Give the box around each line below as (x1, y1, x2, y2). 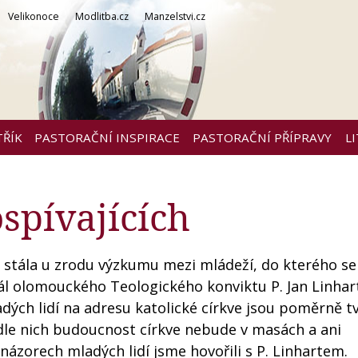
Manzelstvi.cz (145, 10, 205, 23)
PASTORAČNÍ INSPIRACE (34, 129, 180, 145)
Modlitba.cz (75, 10, 129, 23)
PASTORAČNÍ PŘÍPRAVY (193, 129, 332, 145)
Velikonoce (8, 10, 59, 23)
